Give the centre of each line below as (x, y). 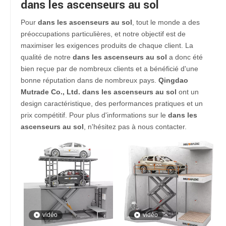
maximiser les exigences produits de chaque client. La (107, 45)
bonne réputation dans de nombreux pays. (90, 80)
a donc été (185, 57)
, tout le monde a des (166, 22)
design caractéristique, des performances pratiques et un (112, 103)
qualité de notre (47, 57)
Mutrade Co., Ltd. (50, 92)
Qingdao (173, 80)
